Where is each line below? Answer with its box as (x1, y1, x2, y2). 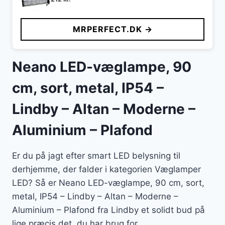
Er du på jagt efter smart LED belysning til (12, 151, 180, 161)
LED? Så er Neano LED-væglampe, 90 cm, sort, (12, 178, 204, 188)
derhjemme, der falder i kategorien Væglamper (12, 164, 201, 175)
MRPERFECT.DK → (72, 24, 153, 35)
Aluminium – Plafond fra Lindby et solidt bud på (12, 205, 205, 215)
